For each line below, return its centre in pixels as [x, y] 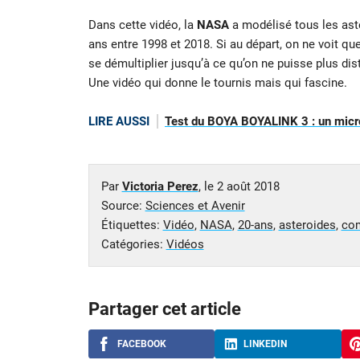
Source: [123, 205]
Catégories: [133, 244]
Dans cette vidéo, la [142, 25]
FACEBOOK [141, 344]
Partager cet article [164, 309]
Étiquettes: [132, 225]
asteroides [307, 225]
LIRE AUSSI [119, 122]
